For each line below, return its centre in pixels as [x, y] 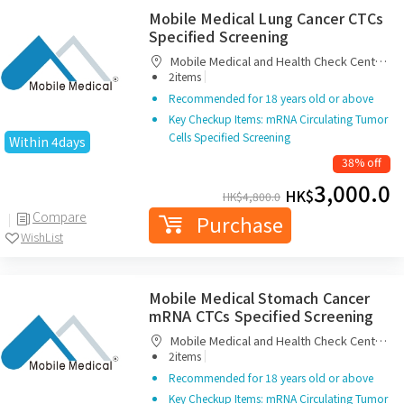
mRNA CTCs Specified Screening [262, 316]
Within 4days [47, 142]
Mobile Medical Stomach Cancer [260, 298]
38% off [362, 162]
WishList [42, 236]
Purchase [239, 224]
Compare [60, 216]
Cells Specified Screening [230, 137]
